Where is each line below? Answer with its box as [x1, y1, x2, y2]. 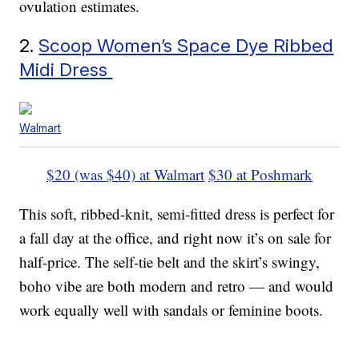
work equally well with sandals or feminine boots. [19, 300, 324, 321]
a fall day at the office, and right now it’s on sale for [19, 228, 332, 248]
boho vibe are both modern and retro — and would [19, 276, 334, 296]
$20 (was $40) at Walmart [46, 164, 204, 185]
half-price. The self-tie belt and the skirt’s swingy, [19, 252, 321, 272]
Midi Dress [19, 58, 113, 81]
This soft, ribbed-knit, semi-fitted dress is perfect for [19, 204, 335, 224]
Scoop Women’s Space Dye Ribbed [38, 34, 334, 57]
